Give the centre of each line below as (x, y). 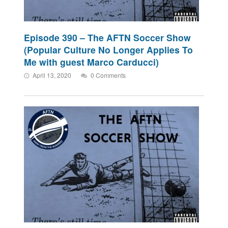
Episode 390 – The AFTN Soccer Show (108, 37)
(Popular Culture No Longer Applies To (109, 49)
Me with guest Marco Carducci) (92, 62)
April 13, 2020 (52, 75)
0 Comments (108, 75)
